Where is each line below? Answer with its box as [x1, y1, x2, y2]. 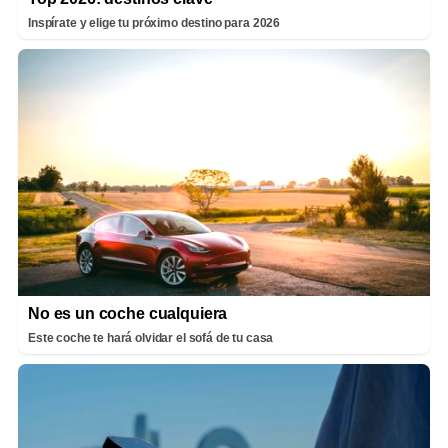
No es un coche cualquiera [28, 305, 228, 323]
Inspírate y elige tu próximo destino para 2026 [28, 16, 281, 31]
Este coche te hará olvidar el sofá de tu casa [28, 331, 274, 346]
